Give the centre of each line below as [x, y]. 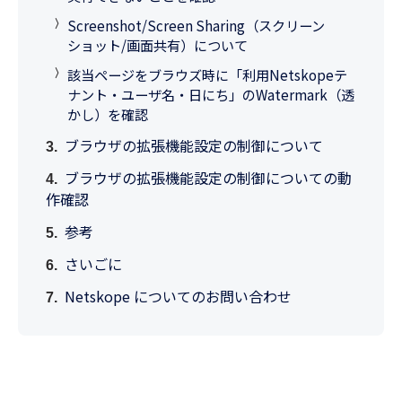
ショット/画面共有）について [157, 44]
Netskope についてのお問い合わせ [179, 296]
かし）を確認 [108, 114]
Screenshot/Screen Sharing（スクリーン [196, 25]
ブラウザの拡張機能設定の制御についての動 [209, 177]
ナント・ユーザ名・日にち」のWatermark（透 [211, 94]
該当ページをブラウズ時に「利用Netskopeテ [207, 74]
